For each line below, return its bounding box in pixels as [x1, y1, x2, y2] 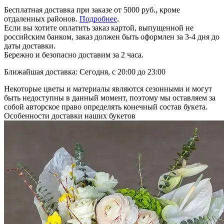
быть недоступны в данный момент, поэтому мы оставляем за [4, 93, 215, 102]
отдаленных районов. [4, 14, 79, 23]
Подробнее [79, 14, 117, 23]
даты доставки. [4, 41, 55, 50]
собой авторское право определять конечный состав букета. [4, 102, 207, 111]
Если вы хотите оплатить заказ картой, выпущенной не [4, 23, 193, 32]
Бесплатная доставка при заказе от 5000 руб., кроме [4, 5, 180, 14]
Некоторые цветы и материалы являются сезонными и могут [4, 84, 212, 93]
